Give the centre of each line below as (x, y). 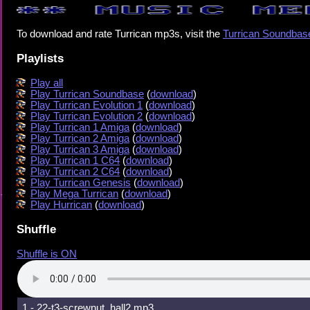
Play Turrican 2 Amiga (80, 138)
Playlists (40, 58)
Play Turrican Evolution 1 (86, 105)
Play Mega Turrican (74, 193)
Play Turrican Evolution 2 (86, 116)
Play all (47, 83)
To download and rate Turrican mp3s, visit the (120, 34)
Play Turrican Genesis (81, 182)
